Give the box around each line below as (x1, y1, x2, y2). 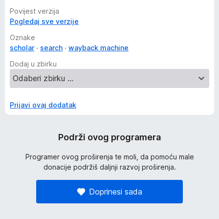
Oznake (10, 33, 35, 42)
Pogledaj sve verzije (10, 17, 79, 25)
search (40, 44, 63, 52)
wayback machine (68, 44, 129, 52)
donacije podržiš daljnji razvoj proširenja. (43, 163, 176, 171)
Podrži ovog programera (58, 132, 161, 142)
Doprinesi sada (88, 186, 142, 197)
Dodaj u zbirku (10, 60, 57, 68)
